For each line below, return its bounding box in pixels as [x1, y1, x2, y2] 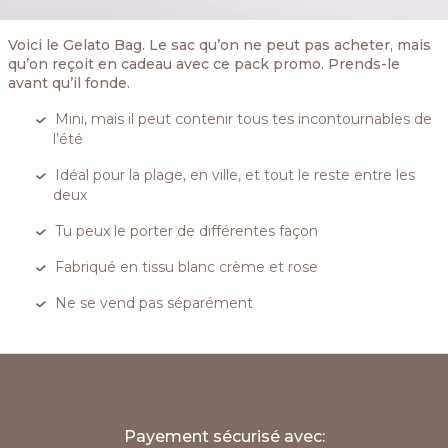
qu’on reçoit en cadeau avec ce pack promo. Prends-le [8, 55, 400, 74]
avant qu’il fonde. [8, 74, 130, 93]
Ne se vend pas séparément [55, 294, 254, 313]
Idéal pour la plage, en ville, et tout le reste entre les [55, 166, 416, 185]
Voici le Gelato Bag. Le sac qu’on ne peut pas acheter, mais [8, 36, 431, 55]
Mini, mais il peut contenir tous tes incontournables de [55, 110, 433, 129]
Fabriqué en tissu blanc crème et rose [55, 258, 319, 277]
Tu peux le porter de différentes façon [55, 222, 319, 241]
